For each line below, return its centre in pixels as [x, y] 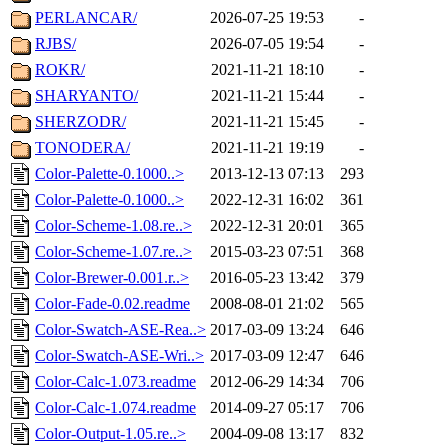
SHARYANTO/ [86, 96]
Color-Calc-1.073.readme [115, 382]
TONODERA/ [82, 148]
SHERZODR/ [80, 122]
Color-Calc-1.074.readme [115, 408]
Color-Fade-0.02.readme [112, 304]
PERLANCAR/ [86, 18]
